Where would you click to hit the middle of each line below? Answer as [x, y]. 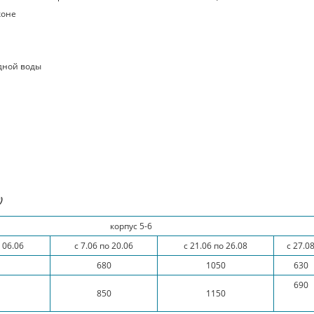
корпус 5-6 [131, 226]
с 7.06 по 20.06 [104, 246]
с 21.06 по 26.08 [216, 246]
